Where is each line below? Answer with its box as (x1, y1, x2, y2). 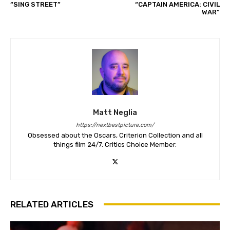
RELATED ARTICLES (10, 199, 93, 209)
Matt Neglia (93, 107, 137, 117)
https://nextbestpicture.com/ (76, 121, 154, 128)
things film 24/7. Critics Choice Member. (53, 140, 177, 148)
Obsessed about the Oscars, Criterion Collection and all (27, 131, 203, 139)
